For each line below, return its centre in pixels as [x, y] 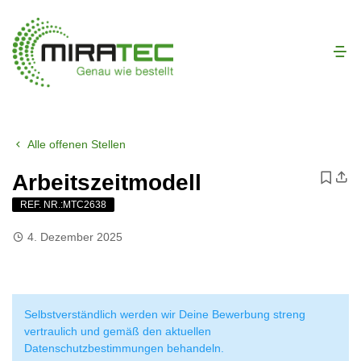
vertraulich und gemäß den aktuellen [118, 331]
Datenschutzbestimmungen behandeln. [124, 348]
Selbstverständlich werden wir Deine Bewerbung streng [165, 314]
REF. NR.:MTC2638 [63, 205]
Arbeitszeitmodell [107, 182]
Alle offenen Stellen [75, 144]
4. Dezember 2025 [73, 237]
